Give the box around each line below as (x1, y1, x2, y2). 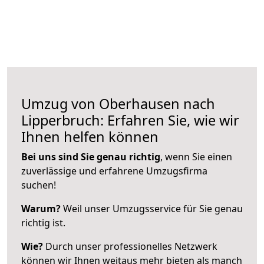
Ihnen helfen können (21, 127, 159, 146)
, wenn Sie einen (160, 150, 232, 163)
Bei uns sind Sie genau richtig (21, 150, 160, 163)
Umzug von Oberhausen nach (21, 94, 215, 113)
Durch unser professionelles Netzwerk (43, 239, 217, 253)
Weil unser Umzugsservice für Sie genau (61, 202, 243, 215)
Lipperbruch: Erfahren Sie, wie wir (21, 110, 239, 130)
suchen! (21, 178, 56, 192)
